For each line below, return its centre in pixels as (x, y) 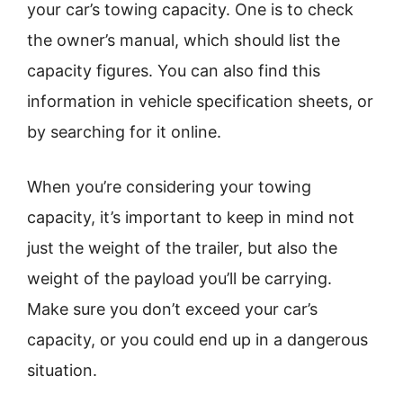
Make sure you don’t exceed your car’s (172, 309)
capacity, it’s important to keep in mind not (191, 217)
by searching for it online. (124, 132)
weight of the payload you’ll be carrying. (179, 278)
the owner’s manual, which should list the (184, 40)
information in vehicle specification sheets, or (200, 101)
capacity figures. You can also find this (174, 71)
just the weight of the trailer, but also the (182, 248)
